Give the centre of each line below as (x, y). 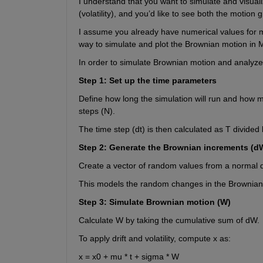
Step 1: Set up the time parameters (147, 80)
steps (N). (97, 111)
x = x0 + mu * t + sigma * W (129, 256)
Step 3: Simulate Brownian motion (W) (154, 202)
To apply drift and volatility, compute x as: (154, 238)
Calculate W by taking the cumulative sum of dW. (169, 220)
